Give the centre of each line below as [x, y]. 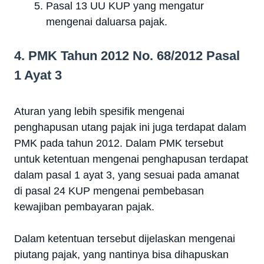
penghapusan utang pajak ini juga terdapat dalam [130, 128]
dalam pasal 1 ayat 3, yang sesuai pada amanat [127, 175]
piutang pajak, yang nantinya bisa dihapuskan [121, 255]
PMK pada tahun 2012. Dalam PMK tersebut [119, 143]
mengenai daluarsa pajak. [107, 22]
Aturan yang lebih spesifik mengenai [99, 112]
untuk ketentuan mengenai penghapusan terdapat [131, 159]
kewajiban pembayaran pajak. [84, 207]
